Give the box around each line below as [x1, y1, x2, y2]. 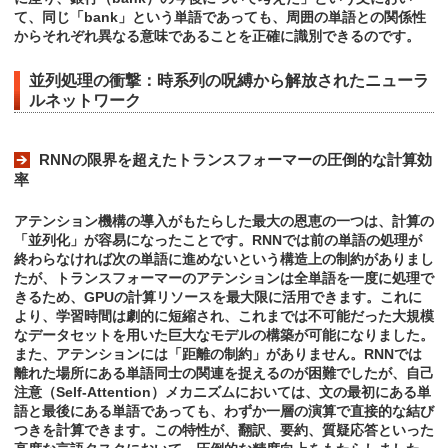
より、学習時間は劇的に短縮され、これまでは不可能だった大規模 [14, 308, 434, 325]
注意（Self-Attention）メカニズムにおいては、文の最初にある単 [14, 384, 431, 401]
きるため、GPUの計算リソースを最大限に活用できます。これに [14, 289, 422, 306]
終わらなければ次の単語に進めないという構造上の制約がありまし [14, 251, 434, 268]
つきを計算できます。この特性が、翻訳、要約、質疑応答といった [14, 422, 434, 439]
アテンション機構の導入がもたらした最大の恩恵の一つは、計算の [14, 213, 434, 230]
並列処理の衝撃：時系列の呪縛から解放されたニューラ [29, 72, 429, 90]
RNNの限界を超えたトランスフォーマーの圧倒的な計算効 [39, 151, 432, 169]
